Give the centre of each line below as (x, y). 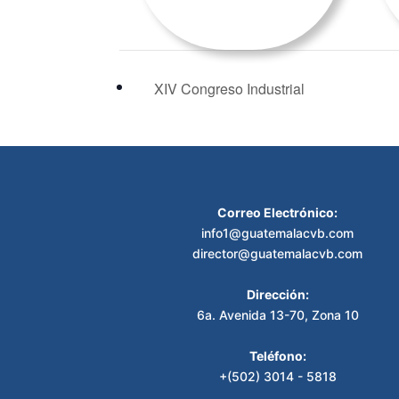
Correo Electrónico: (278, 213)
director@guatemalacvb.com (278, 254)
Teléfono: (277, 356)
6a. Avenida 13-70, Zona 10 (277, 315)
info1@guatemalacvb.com (278, 233)
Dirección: (277, 295)
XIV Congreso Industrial (228, 89)
